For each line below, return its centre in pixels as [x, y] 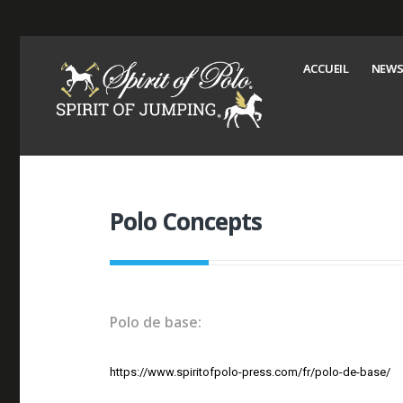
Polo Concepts [186, 221]
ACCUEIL [326, 68]
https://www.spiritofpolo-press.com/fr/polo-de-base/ [251, 372]
